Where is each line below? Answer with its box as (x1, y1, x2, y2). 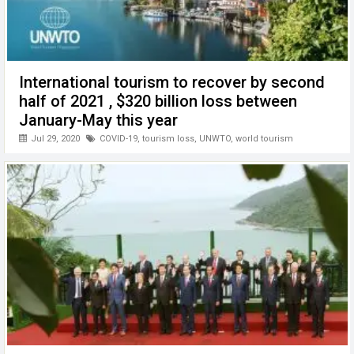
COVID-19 (100, 133, 137, 144)
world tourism (235, 133, 293, 144)
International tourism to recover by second (19, 72, 325, 92)
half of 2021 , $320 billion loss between (19, 91, 297, 111)
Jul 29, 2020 (28, 133, 80, 144)
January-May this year (19, 110, 178, 130)
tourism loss (142, 133, 194, 144)
